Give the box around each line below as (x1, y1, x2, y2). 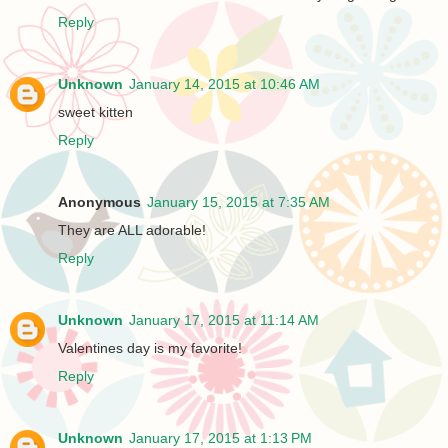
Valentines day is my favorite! (58, 339, 242, 356)
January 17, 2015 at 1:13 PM (129, 429, 312, 446)
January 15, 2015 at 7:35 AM (147, 193, 330, 210)
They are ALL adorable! (58, 221, 206, 238)
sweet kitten (58, 103, 133, 120)
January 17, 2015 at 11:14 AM (129, 311, 319, 328)
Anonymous (58, 193, 141, 210)
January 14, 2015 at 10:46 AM (129, 75, 320, 92)
